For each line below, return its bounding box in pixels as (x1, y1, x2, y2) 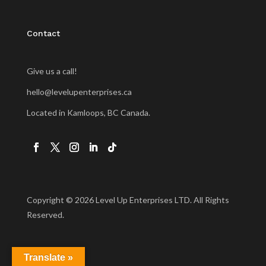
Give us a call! (26, 65, 77, 76)
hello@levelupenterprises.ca (26, 86, 132, 97)
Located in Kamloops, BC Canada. (26, 107, 150, 118)
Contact (26, 28, 60, 38)
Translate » (24, 252, 73, 262)
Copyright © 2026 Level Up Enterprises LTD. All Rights (26, 194, 229, 205)
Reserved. (26, 209, 64, 220)
